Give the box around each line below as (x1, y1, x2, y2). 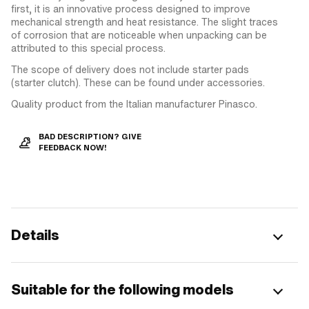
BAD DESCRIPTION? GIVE (39, 132, 141, 141)
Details (11, 225, 59, 245)
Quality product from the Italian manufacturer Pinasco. (11, 97, 257, 111)
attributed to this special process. (11, 41, 166, 55)
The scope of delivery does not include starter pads (11, 62, 249, 77)
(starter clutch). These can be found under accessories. (11, 75, 265, 90)
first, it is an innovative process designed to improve (11, 1, 250, 16)
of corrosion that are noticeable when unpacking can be (11, 28, 267, 42)
